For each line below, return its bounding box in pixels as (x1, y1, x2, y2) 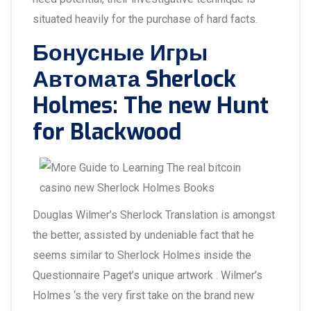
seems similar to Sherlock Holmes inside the (33, 249, 251, 262)
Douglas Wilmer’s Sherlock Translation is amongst (33, 208, 275, 221)
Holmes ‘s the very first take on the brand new (33, 289, 254, 302)
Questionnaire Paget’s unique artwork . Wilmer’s (33, 269, 262, 282)
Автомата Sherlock (33, 65, 236, 94)
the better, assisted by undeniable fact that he (33, 228, 254, 242)
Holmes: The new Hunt (33, 91, 269, 120)
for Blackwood (33, 117, 181, 146)
